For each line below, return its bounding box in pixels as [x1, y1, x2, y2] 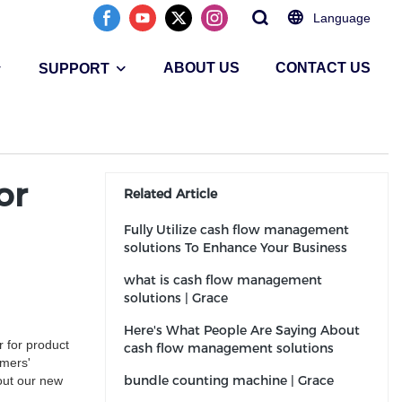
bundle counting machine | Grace [124, 372, 334, 389]
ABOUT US [163, 60, 240, 75]
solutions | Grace [124, 290, 228, 306]
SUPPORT [39, 61, 109, 76]
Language [313, 11, 371, 25]
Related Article [124, 186, 217, 202]
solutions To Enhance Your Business [124, 240, 347, 256]
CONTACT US [275, 60, 371, 75]
